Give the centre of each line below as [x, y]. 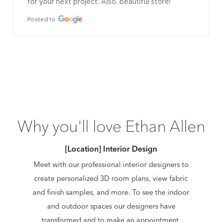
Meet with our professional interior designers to [111, 164]
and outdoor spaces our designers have [111, 206]
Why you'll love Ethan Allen [111, 127]
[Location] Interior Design [111, 148]
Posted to [41, 20]
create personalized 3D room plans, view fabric [111, 178]
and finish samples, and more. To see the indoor [111, 192]
